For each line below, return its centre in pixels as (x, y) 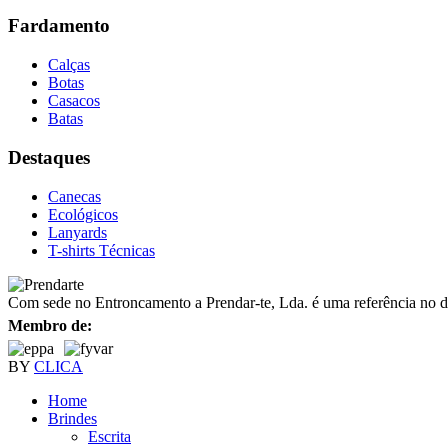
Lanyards (77, 232)
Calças (69, 65)
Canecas (74, 196)
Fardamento (59, 26)
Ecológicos (83, 214)
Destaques (49, 157)
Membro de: (50, 325)
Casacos (74, 101)
